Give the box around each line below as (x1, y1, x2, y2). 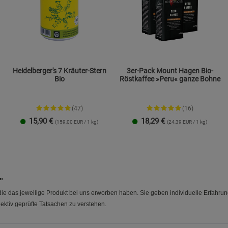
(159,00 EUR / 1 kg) (55, 119, 98, 125)
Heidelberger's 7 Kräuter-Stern (12, 67, 106, 75)
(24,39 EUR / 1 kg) (167, 119, 207, 125)
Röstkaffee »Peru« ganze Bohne (119, 75, 220, 83)
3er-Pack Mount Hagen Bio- (126, 67, 213, 75)
